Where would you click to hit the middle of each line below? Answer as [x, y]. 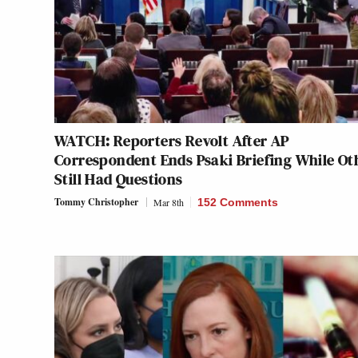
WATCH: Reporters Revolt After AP [172, 140]
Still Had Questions [119, 179]
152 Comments [238, 202]
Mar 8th [169, 202]
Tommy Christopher [96, 201]
